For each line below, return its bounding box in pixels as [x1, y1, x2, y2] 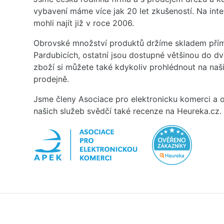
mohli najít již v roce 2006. [33, 17, 134, 28]
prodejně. [33, 73, 69, 84]
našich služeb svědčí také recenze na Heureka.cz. [33, 105, 221, 116]
